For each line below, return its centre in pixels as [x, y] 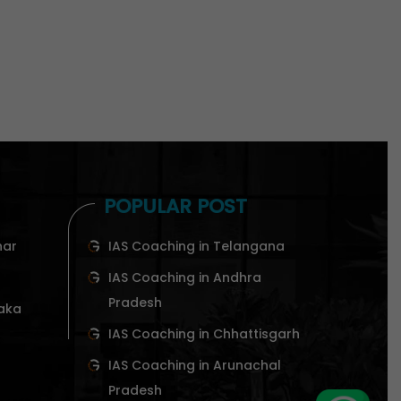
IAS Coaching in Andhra [185, 277]
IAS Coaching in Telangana [196, 246]
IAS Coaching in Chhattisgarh [204, 333]
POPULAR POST [175, 207]
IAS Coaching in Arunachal [195, 365]
